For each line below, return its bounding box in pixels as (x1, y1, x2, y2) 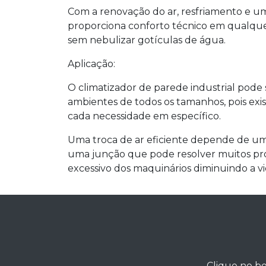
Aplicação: (68, 58, 115, 70)
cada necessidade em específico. (68, 110, 221, 122)
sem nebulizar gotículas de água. (68, 34, 226, 46)
